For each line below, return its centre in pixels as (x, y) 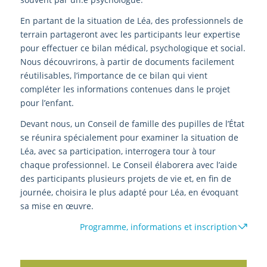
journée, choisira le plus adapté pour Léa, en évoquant (129, 193)
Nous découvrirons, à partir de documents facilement (127, 62)
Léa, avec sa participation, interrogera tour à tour (118, 151)
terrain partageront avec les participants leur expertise (130, 35)
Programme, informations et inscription (159, 227)
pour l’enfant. (47, 103)
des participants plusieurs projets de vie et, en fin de (125, 179)
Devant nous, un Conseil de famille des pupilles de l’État (132, 124)
